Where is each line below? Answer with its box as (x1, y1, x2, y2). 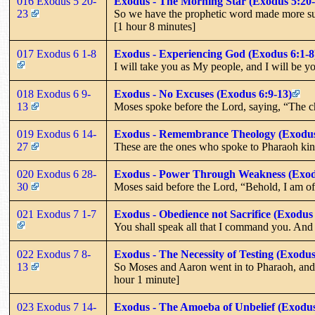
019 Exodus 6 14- (17, 127, 96, 140)
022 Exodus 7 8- (17, 247, 91, 260)
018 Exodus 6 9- (17, 87, 91, 100)
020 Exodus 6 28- (17, 167, 96, 180)
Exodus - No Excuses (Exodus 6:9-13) (114, 87, 292, 100)
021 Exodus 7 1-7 (17, 207, 99, 220)
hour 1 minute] (114, 273, 179, 285)
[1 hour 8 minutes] (114, 20, 195, 32)
